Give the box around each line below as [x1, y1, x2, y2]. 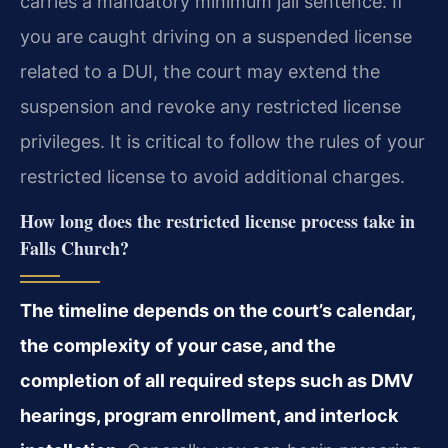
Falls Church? [20, 234, 129, 261]
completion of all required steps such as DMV [20, 369, 413, 391]
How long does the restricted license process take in [20, 207, 415, 234]
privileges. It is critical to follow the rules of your [20, 130, 425, 152]
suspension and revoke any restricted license [20, 95, 401, 117]
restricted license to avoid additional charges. [20, 165, 405, 187]
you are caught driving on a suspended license [20, 25, 412, 47]
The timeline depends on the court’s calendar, [20, 299, 415, 321]
